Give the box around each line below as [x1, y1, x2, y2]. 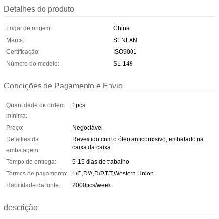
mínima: [6, 112, 27, 119]
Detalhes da [6, 135, 39, 143]
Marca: [6, 36, 24, 44]
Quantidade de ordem [6, 101, 65, 109]
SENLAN [113, 36, 137, 44]
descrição [4, 203, 38, 212]
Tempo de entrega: [6, 158, 56, 165]
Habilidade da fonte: [6, 181, 60, 189]
